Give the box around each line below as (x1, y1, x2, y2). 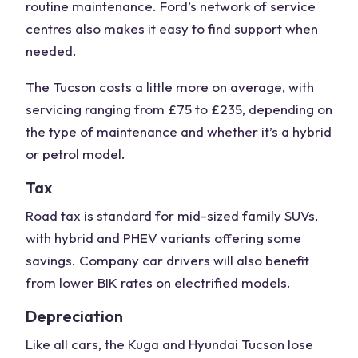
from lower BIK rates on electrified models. (26, 274, 291, 291)
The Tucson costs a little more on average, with (26, 78, 314, 95)
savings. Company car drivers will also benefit (26, 252, 309, 268)
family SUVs (242, 207, 315, 224)
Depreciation (26, 306, 123, 326)
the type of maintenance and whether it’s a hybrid (26, 123, 332, 140)
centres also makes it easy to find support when (26, 20, 318, 37)
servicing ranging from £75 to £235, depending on (26, 101, 332, 117)
